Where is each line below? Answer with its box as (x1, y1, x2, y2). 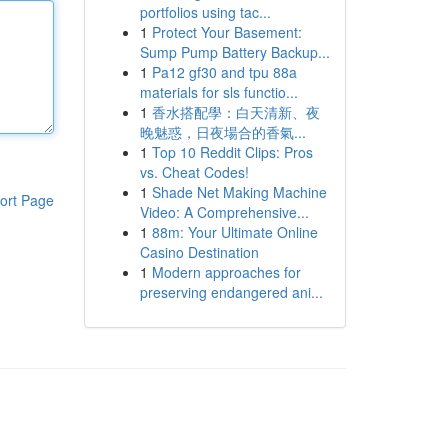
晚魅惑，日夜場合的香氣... (139, 122, 306, 142)
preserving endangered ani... (139, 282, 323, 302)
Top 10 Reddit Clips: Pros (151, 142, 313, 162)
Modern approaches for (151, 262, 301, 282)
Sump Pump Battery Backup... (139, 42, 330, 62)
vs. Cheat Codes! (139, 162, 249, 182)
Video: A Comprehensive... (139, 202, 309, 222)
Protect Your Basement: (151, 22, 302, 42)
